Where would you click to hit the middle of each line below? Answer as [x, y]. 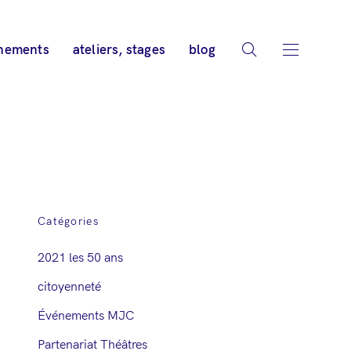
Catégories [68, 221]
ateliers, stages [119, 50]
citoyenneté [69, 287]
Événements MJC [85, 316]
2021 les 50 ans [80, 258]
